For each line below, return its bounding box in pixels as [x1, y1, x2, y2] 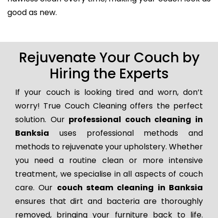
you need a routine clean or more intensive [15, 154, 203, 166]
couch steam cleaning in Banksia [56, 182, 203, 193]
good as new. [7, 6, 57, 18]
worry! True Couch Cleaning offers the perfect [15, 100, 203, 111]
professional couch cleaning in [69, 113, 203, 125]
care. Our [15, 182, 57, 193]
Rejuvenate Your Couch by [18, 48, 200, 67]
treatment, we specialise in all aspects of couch [15, 168, 203, 180]
